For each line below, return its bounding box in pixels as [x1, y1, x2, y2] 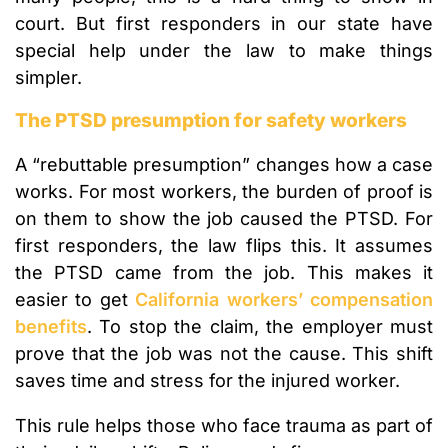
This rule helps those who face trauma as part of [15, 415, 433, 437]
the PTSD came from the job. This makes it [15, 262, 433, 284]
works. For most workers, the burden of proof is [15, 181, 433, 203]
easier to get [15, 289, 136, 311]
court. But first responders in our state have [15, 13, 433, 35]
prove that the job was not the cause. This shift [15, 343, 433, 365]
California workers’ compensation [135, 289, 434, 311]
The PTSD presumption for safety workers [15, 109, 407, 133]
